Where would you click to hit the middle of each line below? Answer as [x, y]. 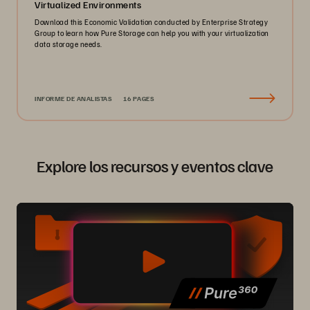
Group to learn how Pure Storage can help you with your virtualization [152, 33]
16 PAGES [139, 99]
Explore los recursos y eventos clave [155, 166]
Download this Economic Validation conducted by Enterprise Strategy [151, 22]
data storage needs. [69, 44]
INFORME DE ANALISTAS [73, 99]
